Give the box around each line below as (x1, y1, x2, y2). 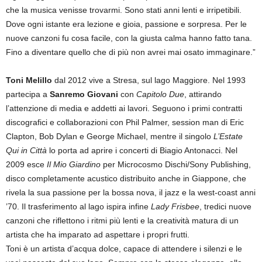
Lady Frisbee (151, 201, 199, 211)
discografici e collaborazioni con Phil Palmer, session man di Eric (6, 117, 244, 127)
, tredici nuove (199, 201, 251, 211)
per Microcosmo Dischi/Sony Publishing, (101, 159, 251, 169)
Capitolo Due (136, 89, 184, 99)
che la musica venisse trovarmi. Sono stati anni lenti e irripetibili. (6, 5, 242, 15)
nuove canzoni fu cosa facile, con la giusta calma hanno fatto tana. (6, 33, 252, 43)
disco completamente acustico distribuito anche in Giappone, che (6, 173, 246, 183)
